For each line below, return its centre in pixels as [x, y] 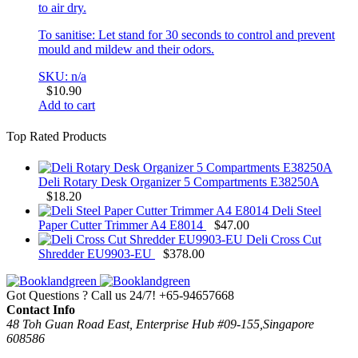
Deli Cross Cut [284, 240]
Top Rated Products [56, 137]
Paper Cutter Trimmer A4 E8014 [121, 225]
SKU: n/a [62, 76]
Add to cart [67, 105]
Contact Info [41, 310]
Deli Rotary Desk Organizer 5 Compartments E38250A [179, 182]
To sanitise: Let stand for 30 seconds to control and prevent [187, 34]
